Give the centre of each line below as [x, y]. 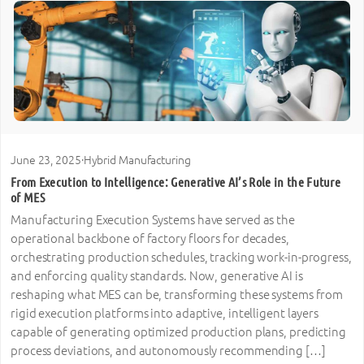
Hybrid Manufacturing [137, 160]
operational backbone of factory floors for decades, [150, 239]
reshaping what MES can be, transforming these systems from [177, 295]
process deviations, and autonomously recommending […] [168, 351]
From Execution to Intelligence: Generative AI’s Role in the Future [176, 182]
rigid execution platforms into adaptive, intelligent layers [165, 314]
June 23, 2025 [46, 160]
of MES [28, 197]
